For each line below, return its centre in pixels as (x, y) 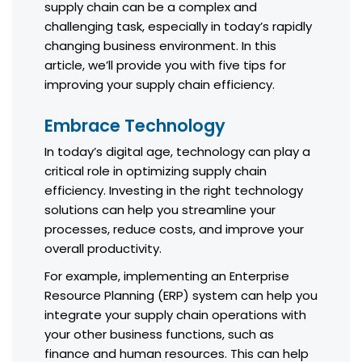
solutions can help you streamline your (160, 210)
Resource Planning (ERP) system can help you (181, 296)
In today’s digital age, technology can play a (177, 152)
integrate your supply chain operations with (175, 315)
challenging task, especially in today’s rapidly (178, 27)
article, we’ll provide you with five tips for (165, 65)
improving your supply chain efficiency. (160, 85)
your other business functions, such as (159, 335)
